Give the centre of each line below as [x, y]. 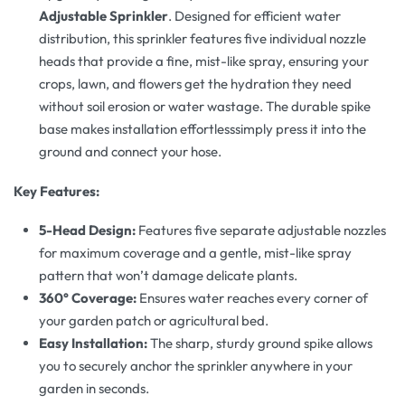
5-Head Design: [88, 231]
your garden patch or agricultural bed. [154, 321]
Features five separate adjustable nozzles [261, 231]
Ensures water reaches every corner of [253, 298]
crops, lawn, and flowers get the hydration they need [196, 83]
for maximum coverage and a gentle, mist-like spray [196, 253]
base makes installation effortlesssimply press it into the [203, 128]
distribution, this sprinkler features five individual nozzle [203, 38]
